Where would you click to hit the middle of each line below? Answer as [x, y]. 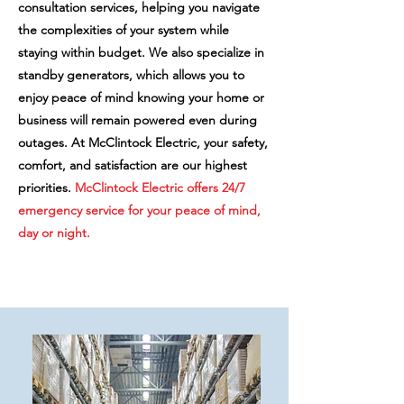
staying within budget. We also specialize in [141, 52]
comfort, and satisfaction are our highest [133, 165]
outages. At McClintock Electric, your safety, [143, 142]
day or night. [56, 233]
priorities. [46, 188]
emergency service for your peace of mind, [139, 210]
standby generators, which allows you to [131, 75]
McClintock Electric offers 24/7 [160, 188]
